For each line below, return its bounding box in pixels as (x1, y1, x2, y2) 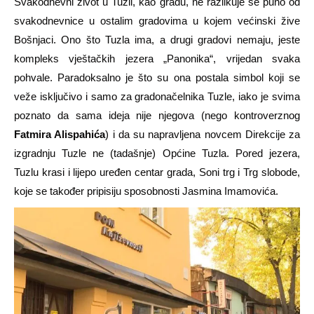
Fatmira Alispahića (14, 128, 106, 140)
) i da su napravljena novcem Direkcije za (105, 128, 300, 140)
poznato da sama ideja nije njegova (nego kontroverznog (14, 109, 300, 121)
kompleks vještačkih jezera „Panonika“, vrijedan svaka (14, 52, 300, 64)
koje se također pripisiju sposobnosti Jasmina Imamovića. (14, 184, 278, 197)
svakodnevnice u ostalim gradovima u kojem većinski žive (14, 14, 300, 27)
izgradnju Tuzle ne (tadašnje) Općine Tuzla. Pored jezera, (14, 146, 300, 159)
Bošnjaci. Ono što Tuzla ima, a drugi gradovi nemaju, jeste (14, 33, 300, 46)
